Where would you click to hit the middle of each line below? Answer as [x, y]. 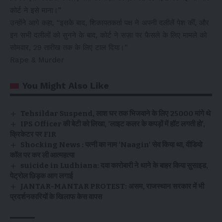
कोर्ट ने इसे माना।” [36, 10]
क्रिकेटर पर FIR [33, 134]
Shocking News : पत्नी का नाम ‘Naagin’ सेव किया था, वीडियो [111, 145]
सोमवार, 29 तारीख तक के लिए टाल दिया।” [69, 48]
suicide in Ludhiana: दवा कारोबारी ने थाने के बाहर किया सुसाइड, [114, 166]
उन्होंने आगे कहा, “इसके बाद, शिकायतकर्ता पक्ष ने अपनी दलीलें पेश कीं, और [110, 23]
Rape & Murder [37, 60]
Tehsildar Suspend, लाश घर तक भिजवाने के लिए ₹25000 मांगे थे [116, 113]
